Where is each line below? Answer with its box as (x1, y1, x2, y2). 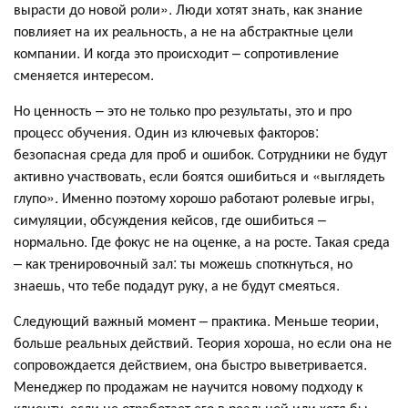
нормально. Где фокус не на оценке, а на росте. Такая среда (14, 230, 390, 252)
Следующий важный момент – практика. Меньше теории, (14, 310, 379, 331)
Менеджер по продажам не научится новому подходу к (14, 375, 362, 397)
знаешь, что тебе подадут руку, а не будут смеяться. (14, 274, 340, 296)
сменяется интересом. (14, 64, 154, 86)
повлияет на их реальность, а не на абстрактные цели (14, 20, 353, 42)
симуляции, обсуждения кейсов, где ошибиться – (14, 209, 326, 230)
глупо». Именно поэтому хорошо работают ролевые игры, (14, 187, 374, 209)
